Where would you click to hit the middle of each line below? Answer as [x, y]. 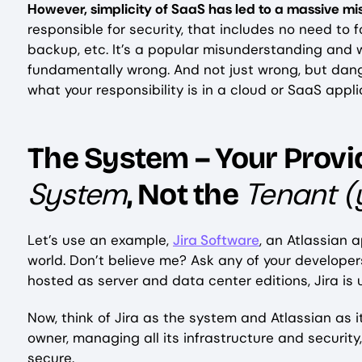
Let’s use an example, [100, 240]
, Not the [185, 195]
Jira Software [216, 240]
